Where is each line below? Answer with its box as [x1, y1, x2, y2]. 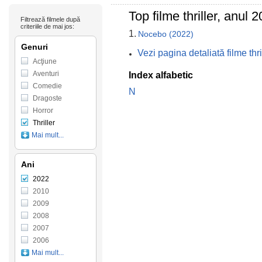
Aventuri [33, 70, 59, 78]
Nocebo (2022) [138, 29, 194, 39]
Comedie [33, 82, 62, 90]
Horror [33, 106, 53, 115]
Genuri [21, 42, 48, 51]
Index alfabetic [129, 70, 193, 80]
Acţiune [33, 57, 57, 65]
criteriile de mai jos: [20, 23, 74, 30]
